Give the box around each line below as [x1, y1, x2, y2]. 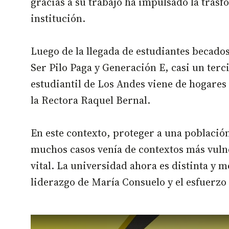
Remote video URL [30, 213, 94, 224]
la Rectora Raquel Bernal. [31, 93, 150, 108]
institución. [31, 11, 85, 26]
